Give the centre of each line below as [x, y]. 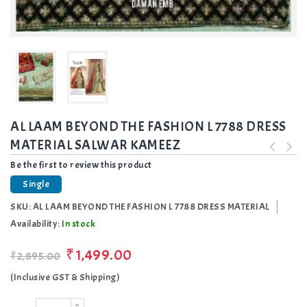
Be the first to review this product [81, 165]
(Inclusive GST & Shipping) [65, 278]
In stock [78, 224]
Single [36, 184]
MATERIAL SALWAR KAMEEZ [95, 145]
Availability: [36, 224]
